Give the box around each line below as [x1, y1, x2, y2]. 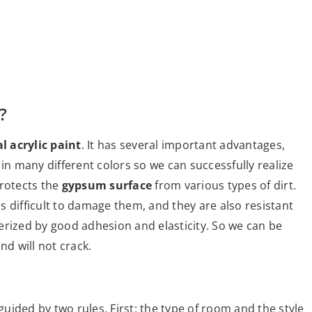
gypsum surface [61, 177, 152, 193]
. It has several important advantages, [81, 136, 285, 153]
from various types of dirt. [152, 177, 296, 193]
